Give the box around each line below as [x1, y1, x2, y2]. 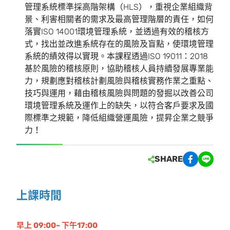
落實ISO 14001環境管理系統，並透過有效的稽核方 [25, 26, 209, 36]
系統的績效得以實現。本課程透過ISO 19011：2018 [25, 51, 208, 61]
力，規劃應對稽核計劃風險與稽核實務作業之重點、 [25, 75, 214, 86]
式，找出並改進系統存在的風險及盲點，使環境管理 [25, 39, 214, 49]
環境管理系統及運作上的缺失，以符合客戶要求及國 [25, 100, 214, 110]
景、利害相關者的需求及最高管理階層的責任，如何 [25, 14, 214, 24]
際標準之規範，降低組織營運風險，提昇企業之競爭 [25, 112, 214, 123]
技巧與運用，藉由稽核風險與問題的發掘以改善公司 [25, 88, 214, 98]
